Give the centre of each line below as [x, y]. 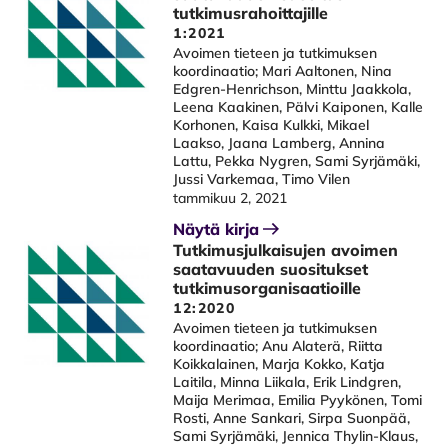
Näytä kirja [216, 229]
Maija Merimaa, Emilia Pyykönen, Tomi [298, 400]
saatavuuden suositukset [271, 269]
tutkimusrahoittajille [251, 13]
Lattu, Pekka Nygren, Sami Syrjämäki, [297, 161]
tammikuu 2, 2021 [230, 198]
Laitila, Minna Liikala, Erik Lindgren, [287, 382]
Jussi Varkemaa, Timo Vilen [262, 179]
